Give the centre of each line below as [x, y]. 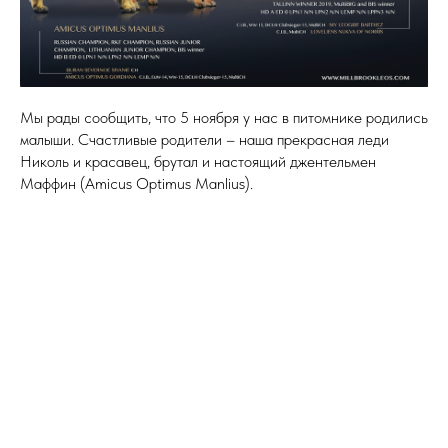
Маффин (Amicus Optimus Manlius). [136, 184]
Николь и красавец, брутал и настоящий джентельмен [198, 162]
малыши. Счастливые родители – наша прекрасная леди [204, 140]
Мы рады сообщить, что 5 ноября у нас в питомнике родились [224, 118]
